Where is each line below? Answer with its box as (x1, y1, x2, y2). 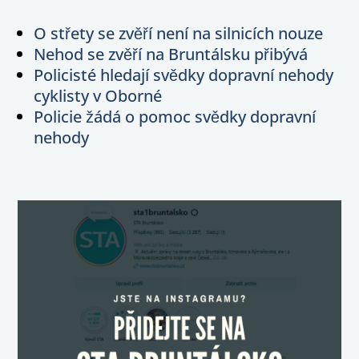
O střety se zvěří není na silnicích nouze (34, 22, 324, 44)
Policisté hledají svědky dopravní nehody (34, 63, 334, 86)
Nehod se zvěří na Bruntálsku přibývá (34, 42, 309, 65)
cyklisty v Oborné (34, 84, 163, 107)
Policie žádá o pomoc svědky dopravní (34, 105, 317, 127)
